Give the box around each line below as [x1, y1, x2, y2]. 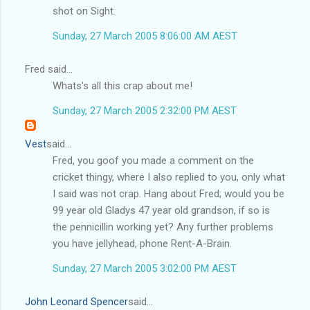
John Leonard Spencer [25, 295, 128, 308]
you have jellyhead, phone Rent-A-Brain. [53, 237, 232, 250]
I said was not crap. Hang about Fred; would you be [53, 187, 284, 200]
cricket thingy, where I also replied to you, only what [53, 170, 285, 183]
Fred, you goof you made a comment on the [53, 154, 254, 167]
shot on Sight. [53, 4, 116, 17]
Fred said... [25, 62, 73, 75]
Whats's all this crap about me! [53, 79, 192, 92]
